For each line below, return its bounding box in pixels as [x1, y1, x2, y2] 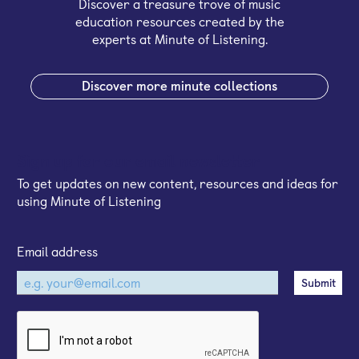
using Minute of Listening [17, 191, 161, 210]
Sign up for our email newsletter [17, 148, 260, 172]
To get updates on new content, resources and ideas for [17, 173, 338, 192]
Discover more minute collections [82, 75, 277, 95]
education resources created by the [75, 11, 284, 30]
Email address [17, 241, 98, 260]
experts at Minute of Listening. [91, 29, 268, 48]
